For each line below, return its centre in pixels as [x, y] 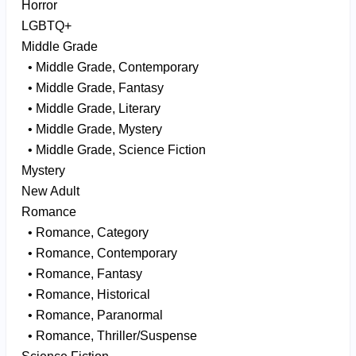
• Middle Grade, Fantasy [92, 87]
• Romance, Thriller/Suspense [109, 335]
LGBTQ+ [46, 25]
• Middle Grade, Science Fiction [113, 149]
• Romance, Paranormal [92, 315]
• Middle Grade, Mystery [91, 129]
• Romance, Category [85, 232]
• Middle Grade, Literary [91, 108]
